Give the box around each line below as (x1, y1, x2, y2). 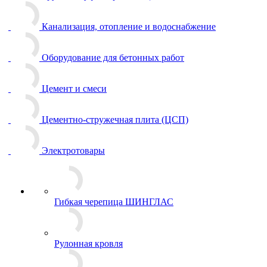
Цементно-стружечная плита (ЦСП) (42, 114, 188, 125)
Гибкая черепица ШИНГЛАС (54, 197, 173, 207)
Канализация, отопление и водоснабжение (42, 21, 216, 32)
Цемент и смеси (42, 83, 107, 94)
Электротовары (42, 145, 105, 156)
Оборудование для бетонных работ (42, 52, 184, 63)
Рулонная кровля (54, 238, 123, 249)
